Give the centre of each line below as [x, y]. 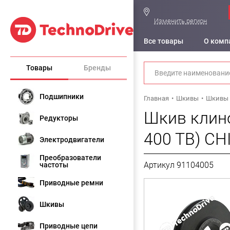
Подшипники [62, 97]
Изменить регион [180, 21]
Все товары [164, 41]
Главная [156, 98]
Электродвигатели [72, 140]
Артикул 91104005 [179, 165]
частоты [54, 165]
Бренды [98, 68]
